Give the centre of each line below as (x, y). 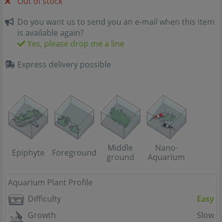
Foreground (74, 152)
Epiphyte (28, 152)
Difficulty (44, 199)
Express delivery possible (64, 64)
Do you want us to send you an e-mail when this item (116, 22)
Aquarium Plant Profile (50, 183)
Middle (120, 148)
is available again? (51, 33)
